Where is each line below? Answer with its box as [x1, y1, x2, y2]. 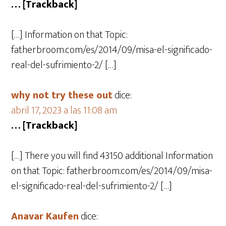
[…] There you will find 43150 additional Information [11, 147, 213, 164]
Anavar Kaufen [11, 208, 79, 225]
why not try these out [11, 87, 113, 104]
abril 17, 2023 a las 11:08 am [11, 102, 118, 119]
